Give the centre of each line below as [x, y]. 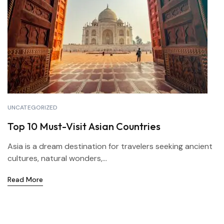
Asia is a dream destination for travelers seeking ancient [110, 146]
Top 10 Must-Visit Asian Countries [84, 126]
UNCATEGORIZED [33, 107]
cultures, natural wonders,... [57, 158]
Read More [25, 179]
